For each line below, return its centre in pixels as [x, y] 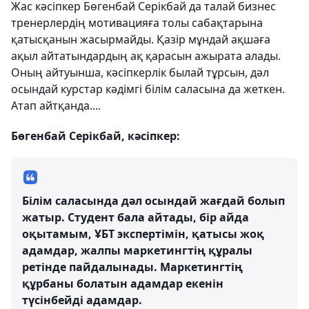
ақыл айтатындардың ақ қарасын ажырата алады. [146, 56]
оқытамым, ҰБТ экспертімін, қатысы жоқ [143, 234]
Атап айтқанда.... [56, 106]
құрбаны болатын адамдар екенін [123, 284]
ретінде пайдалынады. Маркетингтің [132, 267]
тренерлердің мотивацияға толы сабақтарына [137, 23]
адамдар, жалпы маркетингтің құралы [137, 251]
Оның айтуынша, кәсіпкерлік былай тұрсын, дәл [140, 73]
